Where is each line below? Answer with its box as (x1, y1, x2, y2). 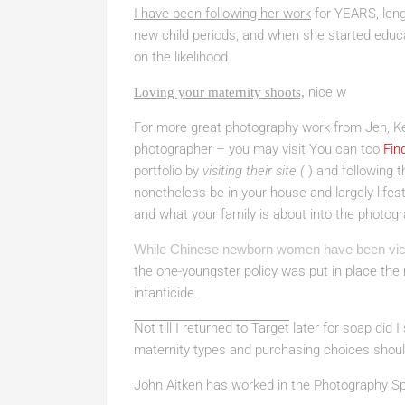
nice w (305, 84, 346, 100)
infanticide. (134, 285, 198, 301)
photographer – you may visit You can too (134, 141, 383, 157)
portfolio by (134, 163, 199, 179)
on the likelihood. (134, 49, 231, 65)
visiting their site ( (202, 163, 308, 179)
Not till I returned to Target (134, 320, 289, 336)
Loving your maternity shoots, (134, 85, 305, 99)
